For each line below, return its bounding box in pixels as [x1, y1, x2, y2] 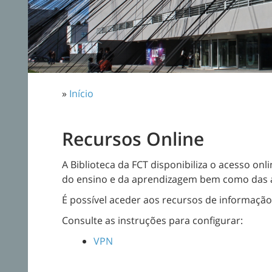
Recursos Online [62, 126, 204, 151]
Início [69, 87, 93, 100]
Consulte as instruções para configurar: [62, 214, 243, 227]
